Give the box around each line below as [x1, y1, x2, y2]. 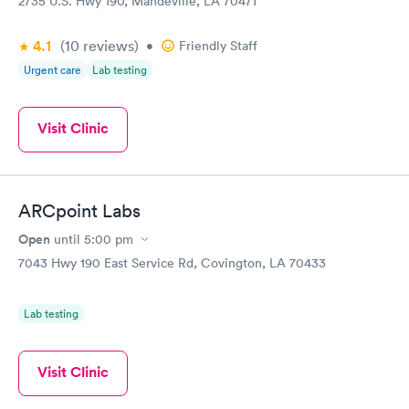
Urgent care [24, 61, 81, 78]
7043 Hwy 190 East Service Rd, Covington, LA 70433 [18, 255, 326, 271]
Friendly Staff [179, 37, 257, 54]
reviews [79, 36, 134, 55]
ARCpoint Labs [18, 200, 141, 222]
